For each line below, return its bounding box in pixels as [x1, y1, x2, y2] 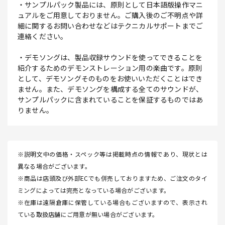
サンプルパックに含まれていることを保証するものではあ [18, 94, 203, 105]
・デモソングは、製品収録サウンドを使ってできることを [18, 52, 203, 63]
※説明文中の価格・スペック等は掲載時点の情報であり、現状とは [18, 150, 207, 159]
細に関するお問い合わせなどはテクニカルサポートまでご [18, 21, 203, 31]
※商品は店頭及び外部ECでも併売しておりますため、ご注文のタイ [18, 174, 207, 183]
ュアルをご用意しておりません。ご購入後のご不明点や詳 [18, 10, 203, 21]
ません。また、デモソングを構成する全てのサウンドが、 [18, 84, 203, 94]
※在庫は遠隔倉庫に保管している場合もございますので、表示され [18, 198, 207, 207]
